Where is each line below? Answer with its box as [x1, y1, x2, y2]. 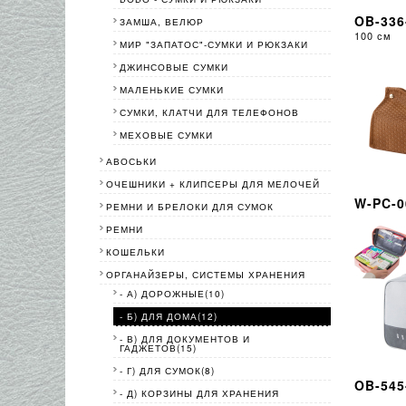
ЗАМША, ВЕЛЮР [119, 15, 204, 29]
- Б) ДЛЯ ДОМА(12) [119, 310, 217, 324]
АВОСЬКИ [106, 155, 158, 169]
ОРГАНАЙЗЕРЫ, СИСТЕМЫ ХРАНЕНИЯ [106, 268, 306, 282]
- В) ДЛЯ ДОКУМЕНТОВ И [119, 333, 250, 346]
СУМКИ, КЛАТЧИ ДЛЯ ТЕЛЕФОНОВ [119, 106, 299, 120]
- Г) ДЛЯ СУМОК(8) [119, 364, 215, 378]
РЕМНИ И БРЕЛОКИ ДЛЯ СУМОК [106, 200, 275, 214]
